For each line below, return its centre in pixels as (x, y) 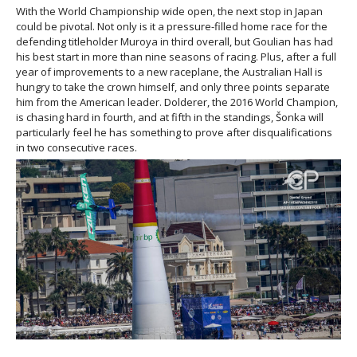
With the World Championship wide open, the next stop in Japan (169, 11)
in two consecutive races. (76, 147)
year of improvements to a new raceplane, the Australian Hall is (169, 71)
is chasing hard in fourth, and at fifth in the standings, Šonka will (170, 117)
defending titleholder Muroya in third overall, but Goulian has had (175, 41)
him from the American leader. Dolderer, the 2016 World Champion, (177, 102)
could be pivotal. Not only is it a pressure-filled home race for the (172, 26)
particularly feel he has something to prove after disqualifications (174, 132)
